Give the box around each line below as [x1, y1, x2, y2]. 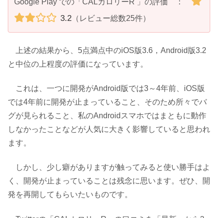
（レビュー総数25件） [71, 14, 150, 23]
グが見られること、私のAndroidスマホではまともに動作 [8, 111, 206, 120]
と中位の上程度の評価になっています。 [8, 59, 148, 68]
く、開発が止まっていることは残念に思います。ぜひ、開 [8, 177, 210, 185]
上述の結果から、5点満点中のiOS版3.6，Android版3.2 [8, 46, 206, 54]
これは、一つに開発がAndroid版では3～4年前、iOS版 [8, 84, 205, 92]
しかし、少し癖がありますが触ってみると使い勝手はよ [8, 163, 210, 172]
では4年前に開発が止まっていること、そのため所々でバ [8, 97, 207, 106]
